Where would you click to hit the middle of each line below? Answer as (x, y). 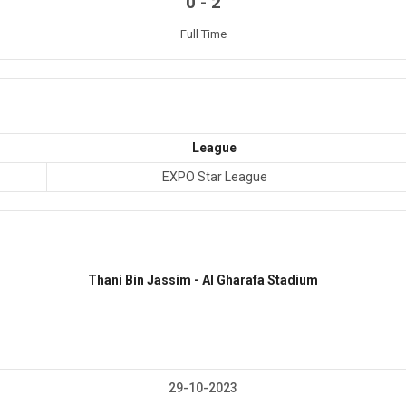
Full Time (203, 34)
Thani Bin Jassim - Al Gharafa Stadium (203, 280)
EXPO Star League (214, 177)
